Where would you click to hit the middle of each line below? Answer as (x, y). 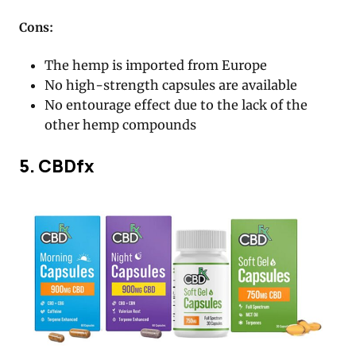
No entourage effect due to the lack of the (176, 104)
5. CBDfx (56, 166)
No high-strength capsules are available (171, 85)
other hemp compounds (121, 124)
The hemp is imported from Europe (156, 65)
